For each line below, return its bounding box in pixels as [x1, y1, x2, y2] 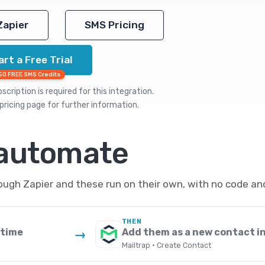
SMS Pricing [85, 19, 144, 31]
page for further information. [24, 100, 139, 110]
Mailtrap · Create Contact [121, 241, 211, 250]
